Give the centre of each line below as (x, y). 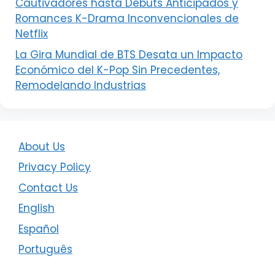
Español (39, 229)
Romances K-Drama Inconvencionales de (127, 18)
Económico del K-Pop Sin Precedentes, (118, 70)
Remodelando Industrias (81, 85)
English (37, 208)
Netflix (32, 34)
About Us (42, 146)
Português (45, 249)
